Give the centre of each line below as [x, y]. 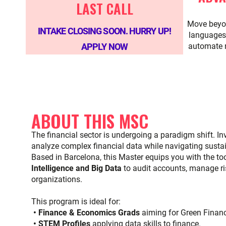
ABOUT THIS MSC [90, 121]
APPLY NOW [104, 47]
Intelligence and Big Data [76, 168]
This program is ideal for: [76, 202]
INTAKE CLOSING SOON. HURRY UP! [104, 31]
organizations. [57, 179]
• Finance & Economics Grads [86, 213]
